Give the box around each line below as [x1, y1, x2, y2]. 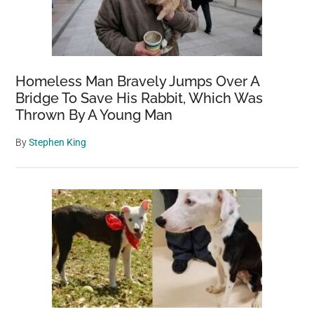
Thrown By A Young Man [15, 107, 173, 123]
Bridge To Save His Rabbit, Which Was [15, 90, 264, 107]
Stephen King [29, 137, 87, 148]
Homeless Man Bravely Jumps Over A [15, 73, 260, 90]
